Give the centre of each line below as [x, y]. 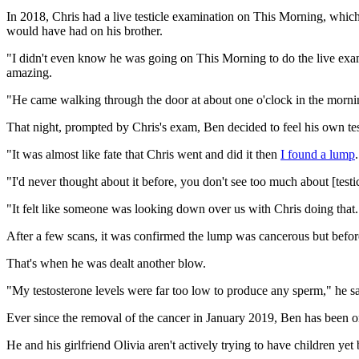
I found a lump [318, 154]
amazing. [29, 72]
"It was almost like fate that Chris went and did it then [143, 154]
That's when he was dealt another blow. [106, 263]
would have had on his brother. [85, 30]
